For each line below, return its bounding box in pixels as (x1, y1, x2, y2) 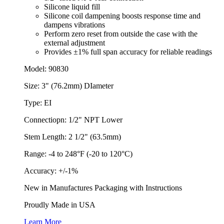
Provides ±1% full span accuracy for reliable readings (44, 47, 212, 56)
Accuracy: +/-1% (24, 166, 78, 175)
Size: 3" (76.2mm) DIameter (24, 81, 113, 90)
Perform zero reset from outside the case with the (44, 29, 197, 38)
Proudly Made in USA (24, 200, 95, 209)
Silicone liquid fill (44, 2, 100, 11)
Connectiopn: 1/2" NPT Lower (24, 115, 122, 124)
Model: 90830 (24, 64, 68, 73)
